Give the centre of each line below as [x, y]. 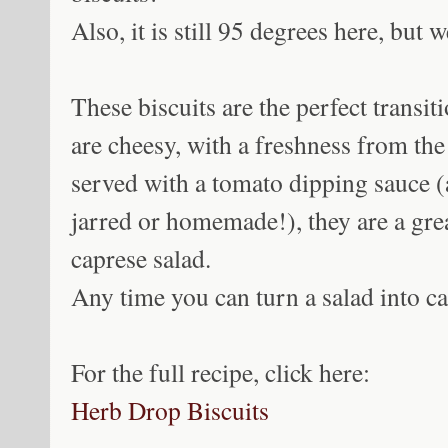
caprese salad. [141, 258]
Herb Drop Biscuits [170, 410]
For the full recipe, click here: [220, 372]
